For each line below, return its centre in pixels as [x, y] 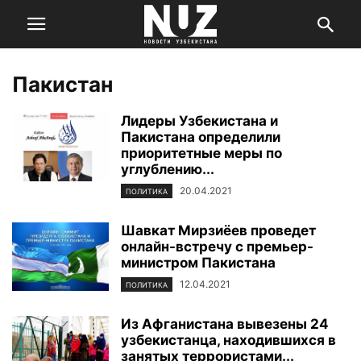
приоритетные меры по [201, 153]
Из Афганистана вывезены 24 [225, 324]
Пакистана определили [201, 137]
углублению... [168, 169]
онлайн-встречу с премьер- [217, 247]
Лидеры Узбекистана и [199, 121]
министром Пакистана [198, 263]
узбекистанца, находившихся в [228, 340]
